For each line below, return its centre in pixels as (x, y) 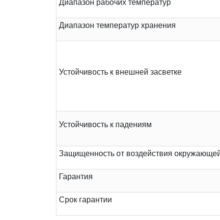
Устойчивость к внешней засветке (120, 72)
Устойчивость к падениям (105, 125)
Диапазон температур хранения (117, 26)
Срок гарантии (85, 200)
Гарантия (76, 177)
